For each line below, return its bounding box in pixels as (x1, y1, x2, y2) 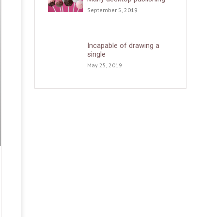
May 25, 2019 (87, 62, 123, 69)
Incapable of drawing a (87, 41, 160, 50)
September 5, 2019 (87, 6, 138, 14)
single (87, 50, 106, 59)
